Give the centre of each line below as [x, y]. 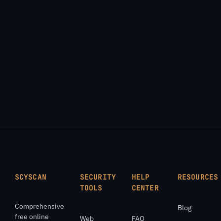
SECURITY [98, 177]
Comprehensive [39, 206]
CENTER [145, 188]
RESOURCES [198, 177]
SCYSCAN [31, 177]
